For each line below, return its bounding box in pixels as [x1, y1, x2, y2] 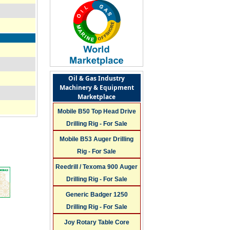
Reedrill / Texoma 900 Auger [55, 163, 138, 170]
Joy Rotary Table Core [64, 218, 129, 226]
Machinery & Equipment [59, 83, 134, 92]
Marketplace [78, 92, 116, 101]
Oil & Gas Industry [68, 73, 125, 83]
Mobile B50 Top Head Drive [57, 107, 136, 115]
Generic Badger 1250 [65, 190, 128, 198]
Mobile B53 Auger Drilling [60, 135, 134, 143]
